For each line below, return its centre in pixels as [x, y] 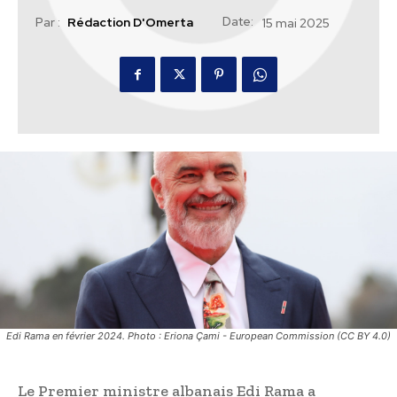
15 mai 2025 [296, 23]
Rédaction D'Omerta [130, 23]
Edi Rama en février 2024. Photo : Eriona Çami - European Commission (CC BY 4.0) [198, 336]
